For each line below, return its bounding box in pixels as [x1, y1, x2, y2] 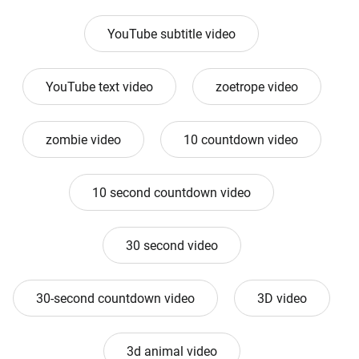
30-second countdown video [36, 291, 195, 307]
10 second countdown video [92, 185, 251, 201]
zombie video [45, 132, 121, 148]
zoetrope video [215, 79, 298, 95]
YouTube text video [45, 79, 153, 95]
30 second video [125, 238, 218, 254]
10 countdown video [183, 132, 298, 148]
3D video [257, 291, 307, 307]
